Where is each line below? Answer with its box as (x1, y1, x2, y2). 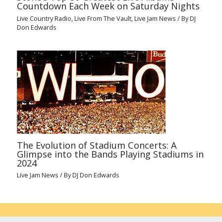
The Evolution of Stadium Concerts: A (17, 139, 177, 151)
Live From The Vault (74, 13, 132, 23)
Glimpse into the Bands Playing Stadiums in (17, 148, 204, 160)
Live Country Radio (17, 13, 72, 23)
